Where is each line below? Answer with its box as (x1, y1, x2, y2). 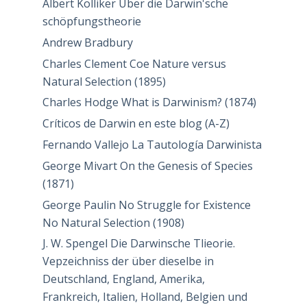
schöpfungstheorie (42, 14, 141, 29)
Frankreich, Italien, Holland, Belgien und (42, 289, 247, 305)
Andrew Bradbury (42, 34, 133, 50)
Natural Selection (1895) (42, 73, 166, 89)
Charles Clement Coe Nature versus (42, 56, 226, 71)
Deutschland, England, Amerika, (42, 271, 205, 287)
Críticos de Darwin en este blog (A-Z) (42, 116, 230, 132)
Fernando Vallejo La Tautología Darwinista (42, 137, 262, 153)
